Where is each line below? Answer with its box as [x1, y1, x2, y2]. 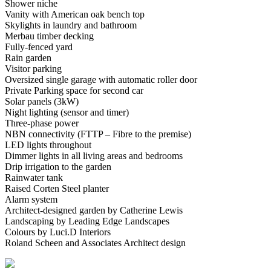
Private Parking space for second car [5, 85, 143, 96]
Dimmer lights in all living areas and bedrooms [5, 150, 183, 161]
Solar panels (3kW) [5, 96, 79, 106]
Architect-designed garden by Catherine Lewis [5, 204, 183, 215]
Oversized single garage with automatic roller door [5, 74, 197, 85]
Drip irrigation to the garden [5, 161, 111, 172]
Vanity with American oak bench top [5, 8, 145, 19]
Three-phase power [5, 117, 79, 128]
